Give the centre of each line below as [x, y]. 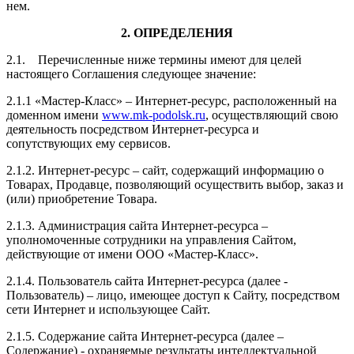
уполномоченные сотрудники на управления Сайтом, [151, 239]
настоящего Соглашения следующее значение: [131, 73]
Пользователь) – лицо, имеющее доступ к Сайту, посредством [173, 295]
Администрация [82, 225]
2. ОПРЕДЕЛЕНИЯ [177, 32]
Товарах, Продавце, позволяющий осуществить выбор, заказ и [175, 184]
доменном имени [54, 115]
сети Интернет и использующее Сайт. [108, 309]
